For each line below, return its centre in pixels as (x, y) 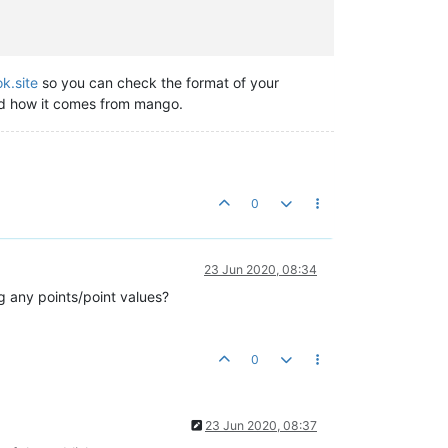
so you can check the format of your (158, 82)
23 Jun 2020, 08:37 (261, 425)
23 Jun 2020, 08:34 (260, 269)
